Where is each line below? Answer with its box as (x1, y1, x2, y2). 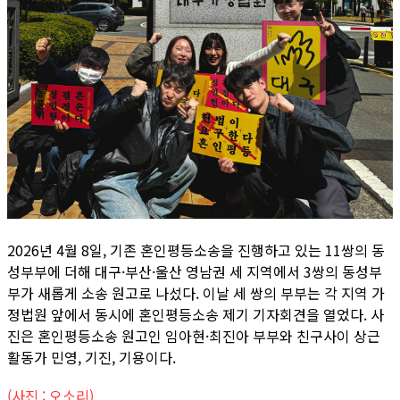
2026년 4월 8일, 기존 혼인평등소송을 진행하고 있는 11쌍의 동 (7, 239, 385, 261)
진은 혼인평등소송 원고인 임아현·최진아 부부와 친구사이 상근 (7, 325, 380, 346)
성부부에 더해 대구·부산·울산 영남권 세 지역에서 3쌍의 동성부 (7, 261, 382, 282)
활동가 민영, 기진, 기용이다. (7, 346, 176, 368)
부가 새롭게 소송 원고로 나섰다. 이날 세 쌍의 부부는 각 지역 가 (7, 282, 385, 304)
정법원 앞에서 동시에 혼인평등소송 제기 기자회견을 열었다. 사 (7, 304, 384, 325)
